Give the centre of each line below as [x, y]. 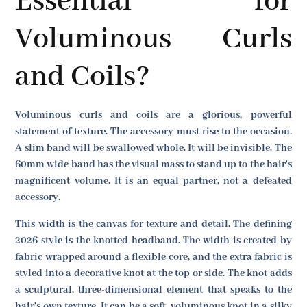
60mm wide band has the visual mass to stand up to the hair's [153, 165]
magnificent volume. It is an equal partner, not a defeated [153, 181]
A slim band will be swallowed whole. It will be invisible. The [153, 148]
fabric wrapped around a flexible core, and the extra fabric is [153, 257]
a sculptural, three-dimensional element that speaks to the [153, 290]
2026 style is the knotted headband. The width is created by [153, 240]
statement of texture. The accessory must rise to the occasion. [153, 132]
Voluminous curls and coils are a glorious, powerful [153, 115]
